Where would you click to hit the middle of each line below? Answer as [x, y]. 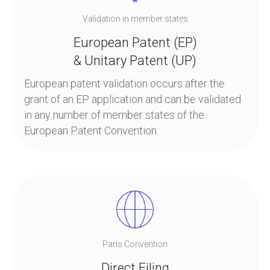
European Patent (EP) [135, 43]
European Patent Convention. [91, 131]
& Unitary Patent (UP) [135, 61]
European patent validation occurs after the [124, 84]
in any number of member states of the [114, 115]
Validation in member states [135, 19]
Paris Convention [135, 244]
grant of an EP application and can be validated [133, 99]
